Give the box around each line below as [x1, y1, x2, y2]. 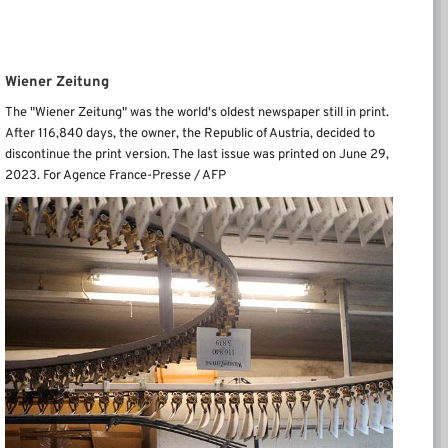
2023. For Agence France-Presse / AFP [5, 167, 226, 184]
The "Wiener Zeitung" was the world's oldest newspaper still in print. [5, 104, 389, 121]
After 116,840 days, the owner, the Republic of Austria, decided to [5, 125, 375, 142]
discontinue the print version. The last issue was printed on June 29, [5, 146, 389, 163]
